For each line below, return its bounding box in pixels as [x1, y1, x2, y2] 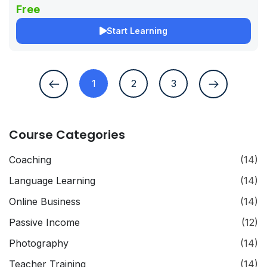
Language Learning [9, 174, 95, 187]
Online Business [9, 195, 80, 207]
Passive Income [9, 216, 80, 228]
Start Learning [107, 26, 167, 36]
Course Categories [9, 126, 125, 143]
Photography [9, 237, 69, 249]
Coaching [9, 153, 51, 166]
